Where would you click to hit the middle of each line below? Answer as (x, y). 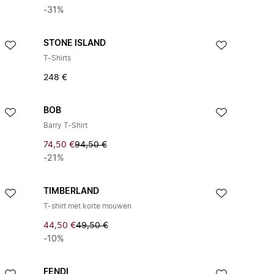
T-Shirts (57, 58)
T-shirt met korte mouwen (87, 206)
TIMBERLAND (71, 191)
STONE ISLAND (74, 43)
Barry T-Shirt (65, 125)
